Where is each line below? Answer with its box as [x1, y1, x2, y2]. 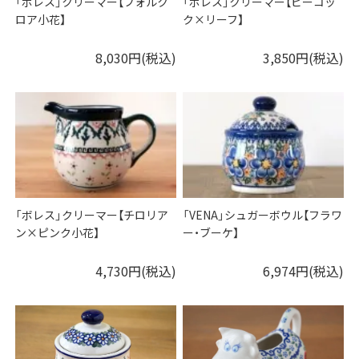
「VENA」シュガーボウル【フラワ [183, 207, 343, 224]
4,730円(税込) [95, 261, 176, 281]
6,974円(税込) [262, 261, 344, 281]
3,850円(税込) [262, 48, 344, 68]
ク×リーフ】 [183, 11, 244, 28]
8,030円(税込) [95, 48, 176, 68]
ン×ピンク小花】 [15, 224, 100, 241]
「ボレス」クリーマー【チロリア [15, 207, 169, 224]
